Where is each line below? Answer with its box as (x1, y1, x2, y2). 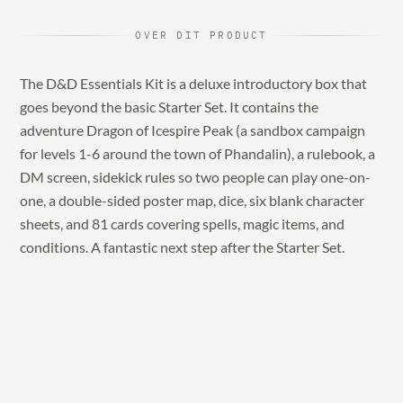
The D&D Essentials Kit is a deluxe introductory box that (20, 74, 368, 92)
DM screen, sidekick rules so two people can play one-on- (20, 167, 372, 185)
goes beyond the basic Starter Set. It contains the (20, 97, 319, 115)
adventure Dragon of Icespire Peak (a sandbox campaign (20, 121, 366, 139)
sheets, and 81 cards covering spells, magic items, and (20, 214, 345, 232)
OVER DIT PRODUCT (135, 28, 268, 41)
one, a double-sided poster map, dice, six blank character (20, 191, 365, 209)
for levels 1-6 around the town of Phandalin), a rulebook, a (20, 144, 376, 162)
